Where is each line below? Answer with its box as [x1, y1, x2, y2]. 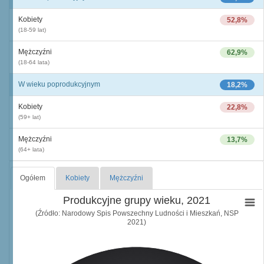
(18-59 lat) [18, 27, 46, 33]
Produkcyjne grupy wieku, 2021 [63, 194, 210, 206]
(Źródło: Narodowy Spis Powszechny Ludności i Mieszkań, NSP [35, 209, 239, 217]
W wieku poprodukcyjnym [18, 80, 100, 88]
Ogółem [20, 174, 45, 182]
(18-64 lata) [18, 59, 49, 65]
